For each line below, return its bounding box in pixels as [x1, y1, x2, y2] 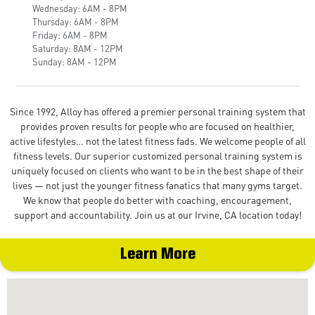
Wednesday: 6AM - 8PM [32, 2, 128, 14]
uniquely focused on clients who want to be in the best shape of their [11, 164, 304, 176]
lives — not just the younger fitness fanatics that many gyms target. [13, 179, 302, 191]
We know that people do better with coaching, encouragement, [23, 193, 292, 206]
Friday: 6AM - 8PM [32, 29, 108, 41]
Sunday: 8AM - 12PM [32, 56, 117, 67]
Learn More [120, 247, 195, 263]
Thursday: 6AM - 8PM [32, 15, 120, 27]
